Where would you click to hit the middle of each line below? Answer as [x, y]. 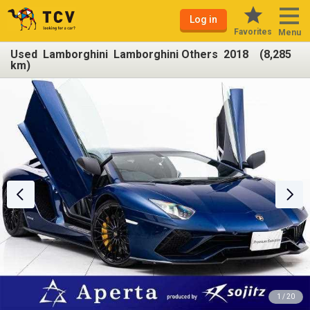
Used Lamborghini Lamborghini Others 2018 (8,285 [151, 54]
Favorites [253, 32]
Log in [203, 19]
